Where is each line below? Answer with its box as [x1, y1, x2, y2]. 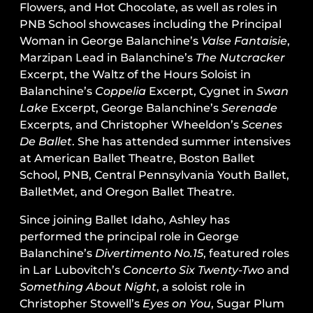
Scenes [242, 118, 282, 132]
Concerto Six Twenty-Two [123, 263, 267, 277]
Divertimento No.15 [95, 247, 203, 261]
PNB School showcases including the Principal [20, 17, 282, 31]
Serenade [221, 101, 277, 115]
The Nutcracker [196, 51, 285, 65]
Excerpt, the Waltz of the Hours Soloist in [20, 68, 251, 82]
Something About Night [20, 280, 156, 294]
